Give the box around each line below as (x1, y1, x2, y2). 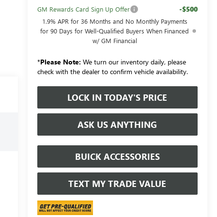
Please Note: (40, 57, 81, 66)
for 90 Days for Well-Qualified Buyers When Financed (40, 26, 189, 35)
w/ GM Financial (92, 36, 137, 45)
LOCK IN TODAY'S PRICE (67, 91, 168, 103)
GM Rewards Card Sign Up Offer (37, 4, 130, 13)
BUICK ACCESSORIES (75, 150, 160, 162)
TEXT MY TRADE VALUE (68, 177, 167, 189)
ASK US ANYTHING (77, 118, 157, 130)
